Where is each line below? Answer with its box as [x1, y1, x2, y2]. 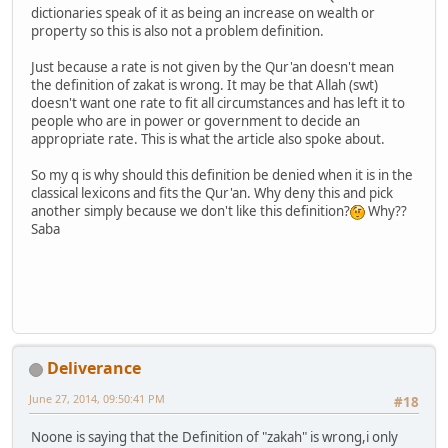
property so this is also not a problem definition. [31, 21, 324, 40]
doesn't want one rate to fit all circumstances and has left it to [31, 93, 405, 112]
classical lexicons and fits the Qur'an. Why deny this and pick [31, 183, 393, 202]
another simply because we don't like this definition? [31, 201, 350, 220]
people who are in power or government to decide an [31, 111, 360, 130]
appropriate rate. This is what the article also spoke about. [31, 129, 385, 148]
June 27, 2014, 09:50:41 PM [29, 391, 165, 407]
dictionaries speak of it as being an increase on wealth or [31, 3, 375, 22]
